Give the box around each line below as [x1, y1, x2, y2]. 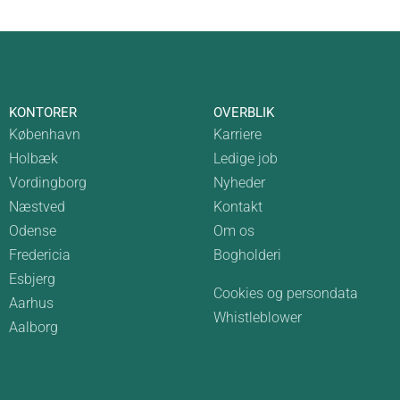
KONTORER [8, 104, 77, 121]
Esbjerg [8, 271, 55, 287]
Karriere [213, 126, 262, 143]
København [8, 126, 80, 143]
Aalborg [8, 319, 58, 336]
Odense [8, 222, 56, 239]
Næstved [8, 198, 65, 215]
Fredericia [8, 246, 71, 263]
